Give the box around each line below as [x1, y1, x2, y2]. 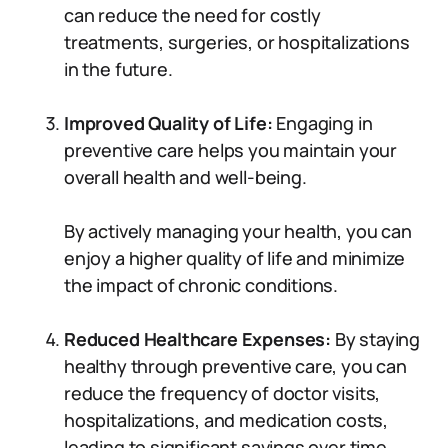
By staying [334, 327, 420, 351]
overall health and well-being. [64, 165, 307, 189]
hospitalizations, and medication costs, [64, 408, 388, 432]
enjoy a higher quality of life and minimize [64, 246, 406, 270]
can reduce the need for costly [64, 3, 321, 27]
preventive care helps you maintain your [64, 138, 397, 162]
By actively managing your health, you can [64, 219, 412, 243]
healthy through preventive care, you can [64, 354, 407, 378]
